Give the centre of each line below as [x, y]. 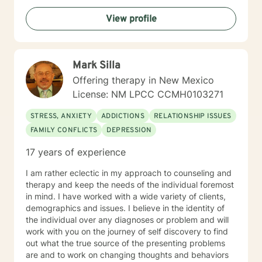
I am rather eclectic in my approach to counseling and [129, 173]
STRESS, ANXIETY [61, 116]
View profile [131, 19]
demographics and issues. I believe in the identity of [77, 208]
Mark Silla [96, 66]
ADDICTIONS [123, 116]
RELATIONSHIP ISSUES [193, 116]
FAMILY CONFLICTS [64, 130]
